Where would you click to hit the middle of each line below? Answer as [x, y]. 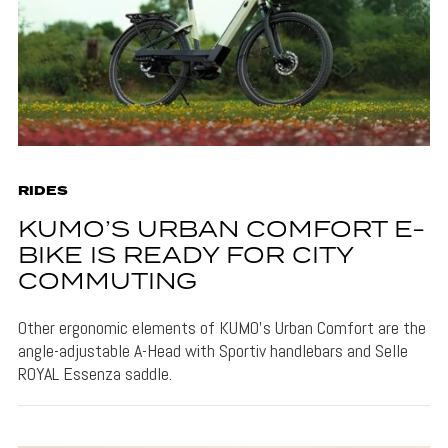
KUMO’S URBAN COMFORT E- [221, 230]
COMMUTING [107, 282]
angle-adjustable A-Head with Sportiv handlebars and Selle [212, 350]
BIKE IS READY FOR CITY [185, 256]
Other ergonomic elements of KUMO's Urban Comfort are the [221, 327]
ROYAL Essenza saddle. [94, 373]
